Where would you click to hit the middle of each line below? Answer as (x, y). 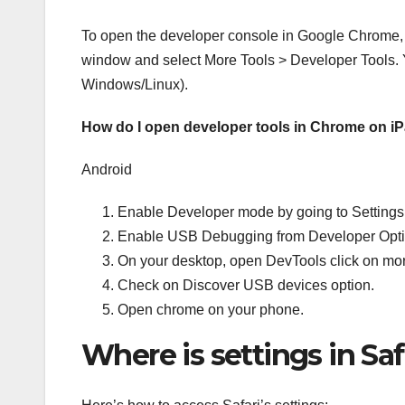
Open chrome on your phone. (211, 309)
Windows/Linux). (135, 84)
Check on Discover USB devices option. (246, 285)
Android (107, 169)
